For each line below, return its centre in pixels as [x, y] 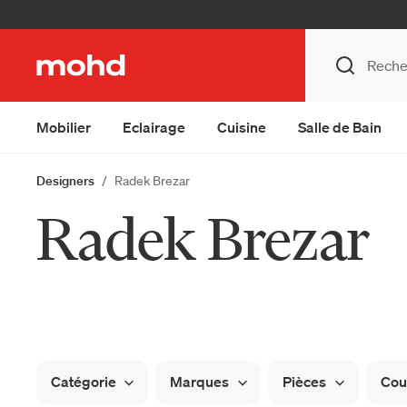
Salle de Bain [340, 127]
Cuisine [242, 127]
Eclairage [154, 127]
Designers [65, 181]
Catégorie [84, 381]
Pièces [305, 381]
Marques [200, 381]
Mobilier [64, 127]
